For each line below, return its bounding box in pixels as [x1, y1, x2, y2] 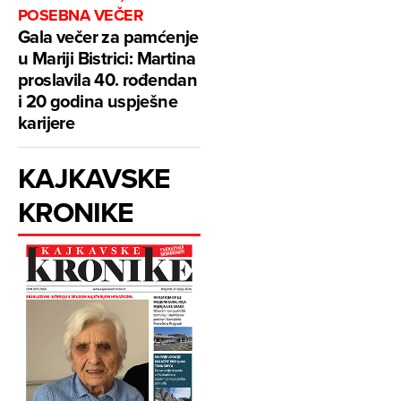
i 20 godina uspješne [18, 87, 177, 114]
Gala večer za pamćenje [18, 22, 199, 49]
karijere [18, 108, 75, 135]
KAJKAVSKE [18, 156, 171, 199]
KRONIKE [18, 190, 134, 233]
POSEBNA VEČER [18, 3, 143, 27]
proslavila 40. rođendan [18, 65, 198, 92]
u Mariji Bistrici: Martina [18, 44, 196, 71]
